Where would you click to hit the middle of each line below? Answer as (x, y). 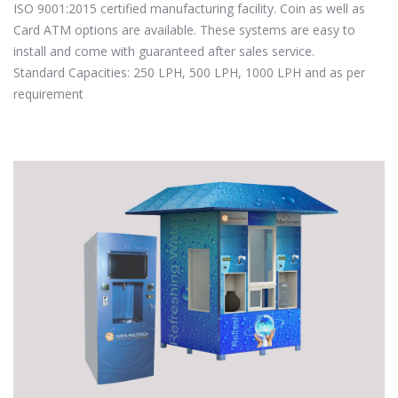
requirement (48, 94)
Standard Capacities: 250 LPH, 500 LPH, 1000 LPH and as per (189, 72)
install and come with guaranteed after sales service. (164, 51)
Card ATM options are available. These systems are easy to (184, 30)
